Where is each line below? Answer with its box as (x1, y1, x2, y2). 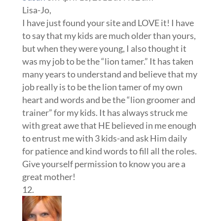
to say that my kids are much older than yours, (22, 30, 196, 41)
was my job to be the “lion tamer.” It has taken (22, 56, 193, 67)
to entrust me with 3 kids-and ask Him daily (22, 133, 187, 144)
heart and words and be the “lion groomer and (22, 94, 195, 106)
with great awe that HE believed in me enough (22, 120, 196, 131)
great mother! (22, 171, 75, 183)
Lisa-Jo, (22, 4, 51, 16)
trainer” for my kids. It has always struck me (22, 107, 187, 118)
